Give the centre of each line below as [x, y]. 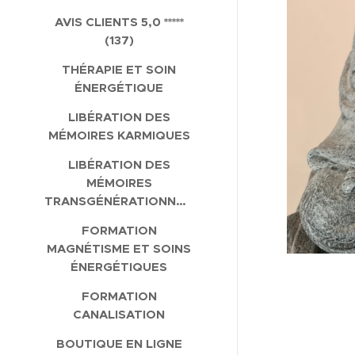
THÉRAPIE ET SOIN [119, 69]
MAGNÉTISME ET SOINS [119, 248]
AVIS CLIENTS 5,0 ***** [119, 21]
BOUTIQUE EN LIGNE [119, 343]
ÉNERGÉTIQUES [119, 266]
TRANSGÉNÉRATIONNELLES [181, 200]
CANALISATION [119, 314]
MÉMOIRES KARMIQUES [119, 135]
